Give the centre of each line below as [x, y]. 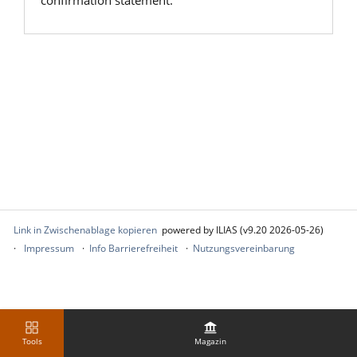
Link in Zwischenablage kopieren [85, 230]
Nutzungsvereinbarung [244, 248]
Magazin [210, 341]
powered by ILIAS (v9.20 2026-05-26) [243, 230]
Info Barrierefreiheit [133, 248]
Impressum [49, 248]
